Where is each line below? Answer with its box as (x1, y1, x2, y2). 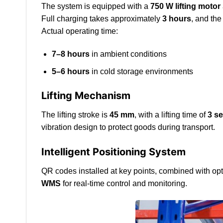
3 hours (162, 14, 191, 23)
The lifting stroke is (41, 111, 110, 119)
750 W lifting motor (150, 2, 221, 11)
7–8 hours (51, 50, 90, 59)
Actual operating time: (41, 27, 118, 36)
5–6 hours (51, 67, 90, 76)
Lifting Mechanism (41, 90, 130, 102)
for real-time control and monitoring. (61, 179, 187, 188)
